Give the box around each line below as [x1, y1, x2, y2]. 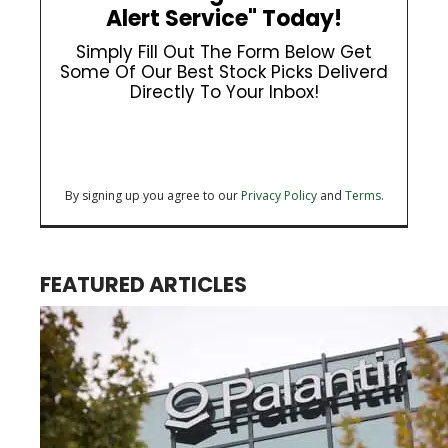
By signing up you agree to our [64, 187, 241, 205]
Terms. [344, 187, 384, 205]
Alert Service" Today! [106, 3, 342, 35]
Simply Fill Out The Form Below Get [76, 40, 372, 65]
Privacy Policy [240, 187, 317, 205]
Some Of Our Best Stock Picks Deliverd [60, 60, 388, 85]
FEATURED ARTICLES [40, 270, 247, 300]
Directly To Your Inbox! [129, 80, 319, 105]
